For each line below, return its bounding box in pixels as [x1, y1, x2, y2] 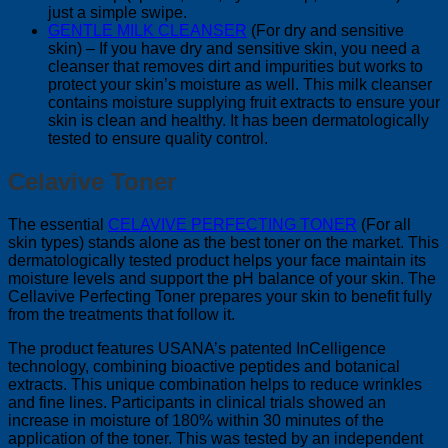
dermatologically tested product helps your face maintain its [8, 251, 426, 269]
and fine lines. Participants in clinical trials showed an [8, 393, 386, 411]
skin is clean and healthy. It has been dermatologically [48, 111, 429, 129]
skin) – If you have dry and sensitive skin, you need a [48, 39, 420, 57]
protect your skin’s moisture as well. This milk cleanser [48, 75, 432, 93]
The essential [8, 215, 108, 233]
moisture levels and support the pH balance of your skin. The [8, 269, 436, 287]
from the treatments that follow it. [8, 305, 235, 323]
